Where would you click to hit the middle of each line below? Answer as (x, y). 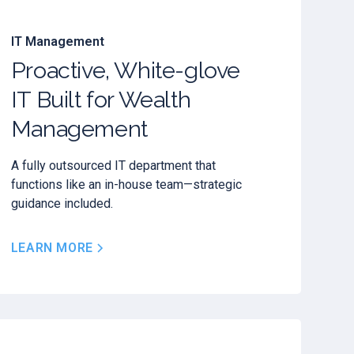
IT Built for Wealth (101, 100)
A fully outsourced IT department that (113, 166)
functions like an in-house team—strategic (126, 185)
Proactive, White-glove (126, 71)
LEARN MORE (52, 248)
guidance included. (62, 204)
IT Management (57, 41)
